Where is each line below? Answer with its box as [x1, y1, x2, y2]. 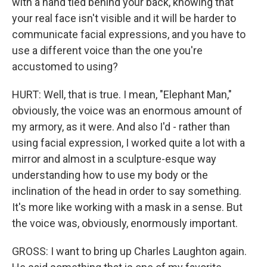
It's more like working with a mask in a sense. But [12, 201, 243, 213]
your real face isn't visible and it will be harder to [12, 12, 236, 24]
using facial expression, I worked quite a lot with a [12, 136, 245, 149]
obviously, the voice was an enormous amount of [12, 104, 243, 117]
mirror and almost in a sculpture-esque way [12, 153, 216, 165]
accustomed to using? [12, 60, 118, 73]
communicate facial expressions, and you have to [12, 28, 246, 41]
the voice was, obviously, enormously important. [12, 217, 238, 229]
